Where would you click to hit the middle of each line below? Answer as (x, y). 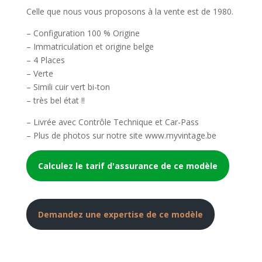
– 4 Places (45, 60)
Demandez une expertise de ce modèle (120, 214)
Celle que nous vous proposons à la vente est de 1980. (130, 11)
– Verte (39, 73)
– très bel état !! (55, 100)
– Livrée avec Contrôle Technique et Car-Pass (112, 122)
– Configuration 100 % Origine (83, 33)
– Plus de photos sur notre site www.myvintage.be (121, 135)
